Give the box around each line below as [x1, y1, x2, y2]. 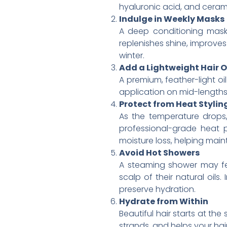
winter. [119, 49, 144, 61]
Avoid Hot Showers [119, 146, 200, 159]
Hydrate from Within [119, 195, 208, 207]
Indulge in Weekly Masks [119, 13, 224, 25]
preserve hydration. [119, 183, 196, 195]
